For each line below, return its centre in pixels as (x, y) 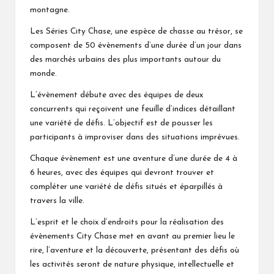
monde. (43, 73)
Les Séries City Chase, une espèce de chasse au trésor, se (136, 31)
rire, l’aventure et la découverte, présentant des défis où (135, 250)
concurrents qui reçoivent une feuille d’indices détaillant (133, 109)
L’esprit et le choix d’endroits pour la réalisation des (127, 222)
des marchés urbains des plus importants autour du (125, 59)
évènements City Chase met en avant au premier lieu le (132, 236)
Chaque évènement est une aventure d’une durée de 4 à (134, 158)
